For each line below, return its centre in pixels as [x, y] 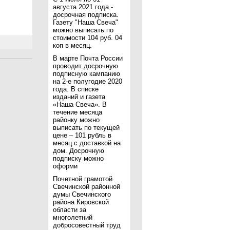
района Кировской [81, 202]
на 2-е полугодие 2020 [88, 81]
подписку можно [78, 158]
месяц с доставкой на [87, 143]
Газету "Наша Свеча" [85, 22]
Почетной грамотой [83, 179]
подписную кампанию [87, 74]
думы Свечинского [82, 194]
